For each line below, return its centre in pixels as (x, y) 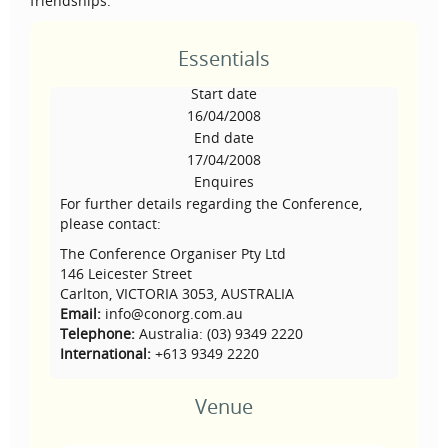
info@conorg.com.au (172, 313)
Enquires (224, 181)
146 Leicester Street (126, 273)
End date (224, 137)
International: (105, 353)
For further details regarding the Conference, (211, 203)
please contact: (110, 223)
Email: (80, 313)
